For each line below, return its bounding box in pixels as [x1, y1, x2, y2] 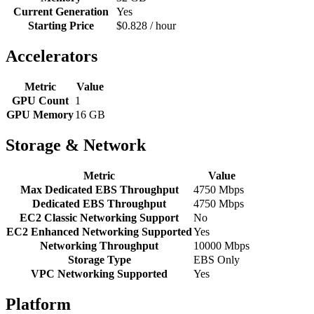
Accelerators [6, 47, 97, 66]
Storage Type [67, 253, 131, 266]
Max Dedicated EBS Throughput [20, 183, 179, 196]
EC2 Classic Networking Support [20, 211, 179, 224]
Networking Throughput [40, 239, 158, 252]
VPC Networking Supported [31, 267, 168, 280]
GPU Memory [6, 109, 74, 121]
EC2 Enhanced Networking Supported [6, 225, 192, 238]
